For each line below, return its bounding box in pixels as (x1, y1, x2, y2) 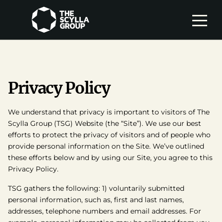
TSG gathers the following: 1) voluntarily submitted (8, 184, 184, 193)
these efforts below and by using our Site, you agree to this (8, 153, 213, 162)
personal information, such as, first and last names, (8, 195, 184, 204)
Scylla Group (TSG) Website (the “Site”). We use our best (8, 119, 201, 128)
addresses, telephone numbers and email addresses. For (8, 207, 201, 216)
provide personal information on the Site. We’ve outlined (8, 142, 204, 151)
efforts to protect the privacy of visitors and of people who (8, 130, 211, 139)
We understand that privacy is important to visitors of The (8, 108, 210, 116)
